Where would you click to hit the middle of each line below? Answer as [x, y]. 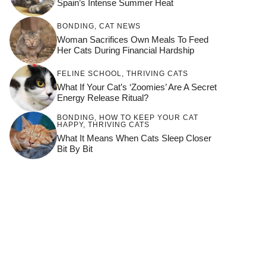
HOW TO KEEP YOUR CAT [149, 117]
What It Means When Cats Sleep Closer [134, 138]
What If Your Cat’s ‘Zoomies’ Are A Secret [137, 87]
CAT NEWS [120, 26]
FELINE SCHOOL [89, 73]
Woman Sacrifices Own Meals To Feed [133, 39]
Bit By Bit [75, 148]
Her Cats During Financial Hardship [126, 50]
